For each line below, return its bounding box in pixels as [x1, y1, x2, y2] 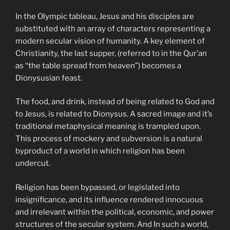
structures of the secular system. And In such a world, [15, 219, 208, 229]
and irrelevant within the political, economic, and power [15, 207, 214, 217]
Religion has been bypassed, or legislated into [15, 182, 180, 192]
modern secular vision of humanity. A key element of [15, 36, 205, 46]
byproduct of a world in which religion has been [15, 146, 185, 156]
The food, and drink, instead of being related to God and [15, 97, 215, 106]
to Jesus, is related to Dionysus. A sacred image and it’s [15, 109, 213, 119]
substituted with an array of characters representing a [15, 24, 210, 33]
